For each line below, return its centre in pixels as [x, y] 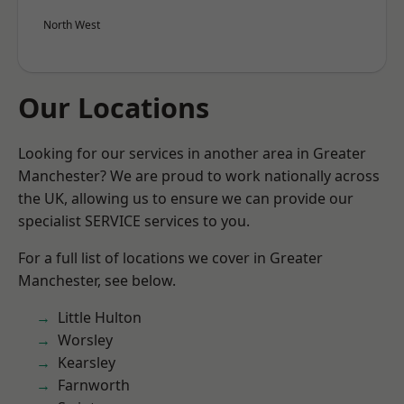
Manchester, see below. [97, 280]
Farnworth [94, 385]
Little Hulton [100, 317]
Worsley [85, 340]
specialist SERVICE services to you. [134, 221]
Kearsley [87, 363]
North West [72, 25]
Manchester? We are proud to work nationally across [199, 176]
